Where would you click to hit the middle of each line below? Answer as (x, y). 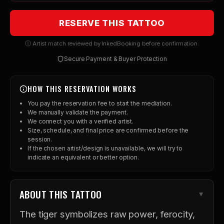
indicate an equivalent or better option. (83, 157)
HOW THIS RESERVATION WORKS (82, 89)
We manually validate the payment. (78, 112)
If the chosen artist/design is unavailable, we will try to (105, 148)
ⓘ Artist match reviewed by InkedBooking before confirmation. (112, 43)
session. (40, 139)
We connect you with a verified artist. (81, 121)
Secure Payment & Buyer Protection (115, 59)
